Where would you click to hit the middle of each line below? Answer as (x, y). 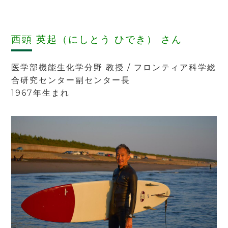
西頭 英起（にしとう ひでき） (84, 39)
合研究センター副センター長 (71, 80)
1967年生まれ (41, 93)
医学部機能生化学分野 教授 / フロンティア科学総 (114, 67)
